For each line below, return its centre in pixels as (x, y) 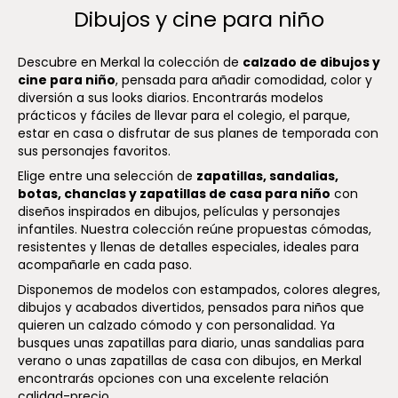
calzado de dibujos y (311, 62)
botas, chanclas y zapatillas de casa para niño (174, 194)
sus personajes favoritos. (94, 151)
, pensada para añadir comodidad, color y (244, 80)
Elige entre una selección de (107, 176)
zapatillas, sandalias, (267, 176)
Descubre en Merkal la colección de (130, 62)
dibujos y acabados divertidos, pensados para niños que (191, 307)
